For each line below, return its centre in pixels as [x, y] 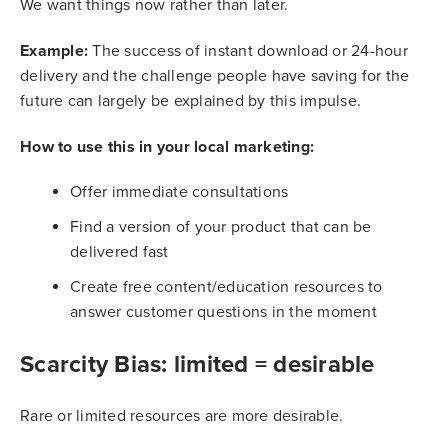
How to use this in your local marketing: [167, 146]
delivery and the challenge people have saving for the [215, 75]
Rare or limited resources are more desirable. [182, 415]
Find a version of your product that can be [221, 226]
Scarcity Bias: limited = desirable [197, 363]
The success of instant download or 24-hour [248, 50]
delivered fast [119, 251]
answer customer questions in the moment [223, 311]
